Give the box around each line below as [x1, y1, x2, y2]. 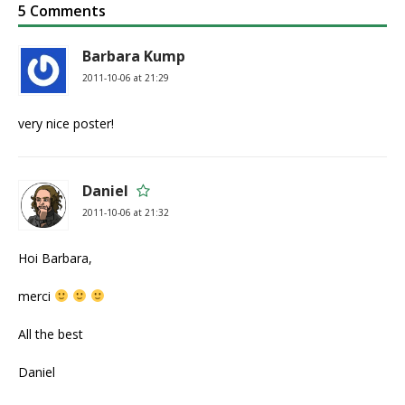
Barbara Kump [82, 45, 185, 66]
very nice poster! [18, 114, 114, 132]
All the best [18, 325, 83, 343]
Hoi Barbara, [18, 249, 92, 267]
